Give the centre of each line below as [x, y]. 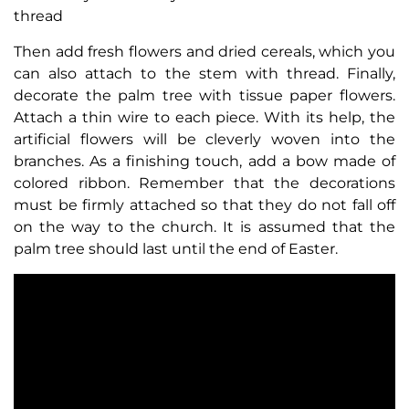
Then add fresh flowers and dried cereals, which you [204, 52]
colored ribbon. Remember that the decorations [204, 184]
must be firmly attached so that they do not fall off [204, 205]
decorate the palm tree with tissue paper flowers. [204, 96]
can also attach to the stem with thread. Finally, [204, 74]
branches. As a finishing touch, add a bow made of [204, 162]
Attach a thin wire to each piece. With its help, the [204, 118]
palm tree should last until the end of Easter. [176, 249]
